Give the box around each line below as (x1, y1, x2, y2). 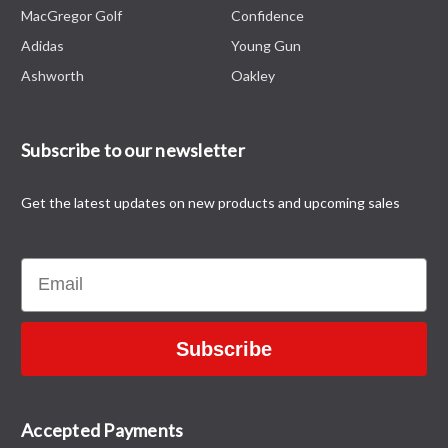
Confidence (231, 6, 304, 24)
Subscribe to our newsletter (21, 138, 245, 161)
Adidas (21, 36, 64, 54)
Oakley (231, 66, 275, 84)
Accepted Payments (21, 418, 184, 441)
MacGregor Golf (21, 6, 122, 24)
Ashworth (21, 66, 84, 84)
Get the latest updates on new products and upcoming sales (21, 193, 400, 211)
